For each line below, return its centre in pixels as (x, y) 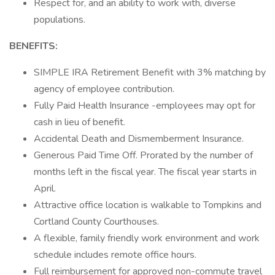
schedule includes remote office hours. (115, 255)
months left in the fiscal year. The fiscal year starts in (145, 172)
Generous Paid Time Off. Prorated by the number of (143, 155)
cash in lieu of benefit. (79, 122)
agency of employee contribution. (104, 89)
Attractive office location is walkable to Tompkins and (148, 205)
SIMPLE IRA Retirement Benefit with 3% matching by (150, 72)
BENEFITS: (33, 46)
